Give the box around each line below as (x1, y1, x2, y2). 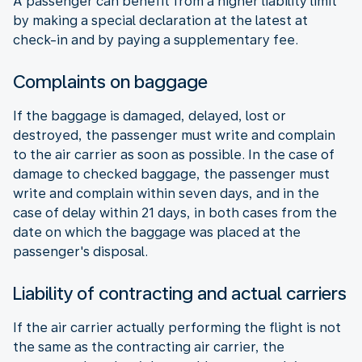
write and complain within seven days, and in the (13, 185, 319, 201)
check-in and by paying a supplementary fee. (13, 32, 298, 48)
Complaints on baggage (13, 70, 208, 92)
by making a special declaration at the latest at (13, 12, 308, 28)
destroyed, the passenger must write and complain (13, 127, 335, 143)
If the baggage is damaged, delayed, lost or (13, 107, 286, 124)
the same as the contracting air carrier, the (13, 339, 284, 355)
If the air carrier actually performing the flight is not (13, 319, 341, 335)
